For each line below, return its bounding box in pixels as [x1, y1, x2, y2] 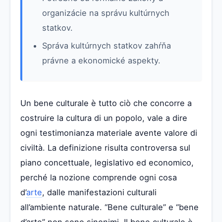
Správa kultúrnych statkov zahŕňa [42, 40, 171, 51]
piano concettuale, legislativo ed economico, [20, 157, 194, 167]
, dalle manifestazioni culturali [42, 187, 157, 197]
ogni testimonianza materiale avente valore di [20, 127, 197, 138]
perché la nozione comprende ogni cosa [20, 172, 177, 182]
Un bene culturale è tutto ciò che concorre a [20, 98, 192, 108]
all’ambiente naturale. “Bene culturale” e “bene [20, 202, 199, 212]
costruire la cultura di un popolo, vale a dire [20, 112, 187, 123]
